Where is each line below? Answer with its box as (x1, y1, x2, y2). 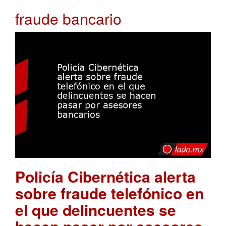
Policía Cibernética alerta (15, 165, 196, 187)
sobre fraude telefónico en (15, 182, 204, 204)
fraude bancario (15, 8, 122, 30)
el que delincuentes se (15, 198, 176, 220)
